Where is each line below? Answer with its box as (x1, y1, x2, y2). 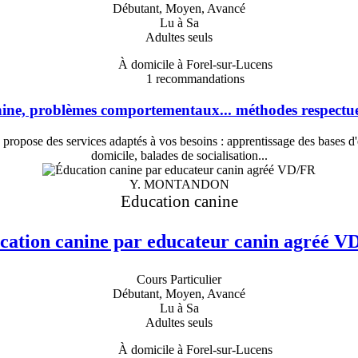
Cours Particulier (137, 272, 221, 286)
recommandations (152, 72, 245, 86)
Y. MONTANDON (129, 177, 229, 191)
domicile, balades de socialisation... (90, 148, 268, 162)
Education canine (120, 191, 238, 210)
